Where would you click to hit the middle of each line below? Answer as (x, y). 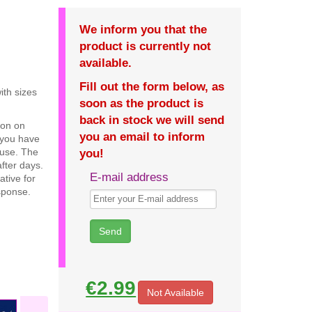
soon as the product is (141, 103)
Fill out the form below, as (151, 87)
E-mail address (129, 177)
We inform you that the (143, 30)
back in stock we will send (151, 120)
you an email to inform (142, 137)
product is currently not (145, 46)
